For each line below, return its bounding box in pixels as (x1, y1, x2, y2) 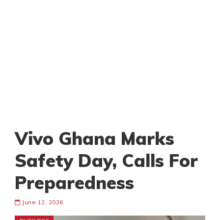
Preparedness (15, 171, 134, 194)
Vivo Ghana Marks (15, 127, 174, 150)
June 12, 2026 (20, 198, 63, 206)
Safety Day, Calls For (15, 149, 198, 172)
